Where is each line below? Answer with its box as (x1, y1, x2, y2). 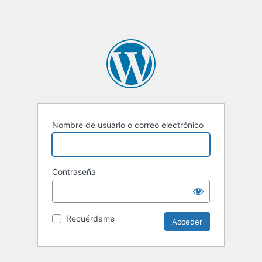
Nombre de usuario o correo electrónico (52, 120, 204, 130)
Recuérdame (66, 213, 115, 224)
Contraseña (52, 167, 96, 177)
